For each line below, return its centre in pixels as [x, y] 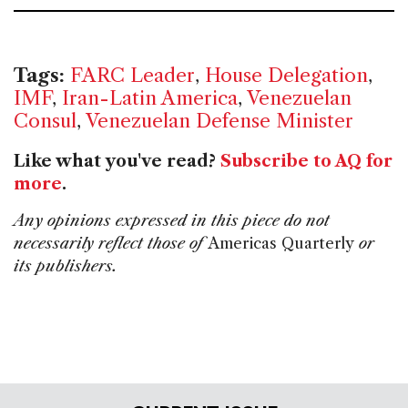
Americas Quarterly [281, 243]
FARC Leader [133, 75]
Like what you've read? [117, 161]
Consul [45, 120]
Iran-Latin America [150, 97]
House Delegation [286, 75]
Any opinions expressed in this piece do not [172, 220]
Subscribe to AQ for [306, 161]
